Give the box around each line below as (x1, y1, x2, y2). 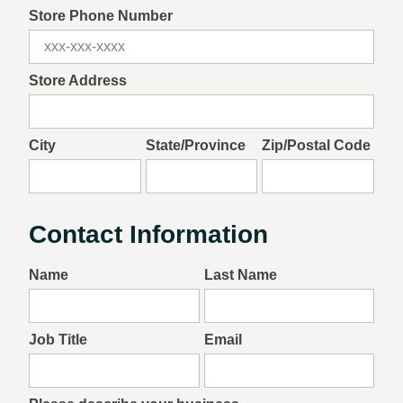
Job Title (29, 332, 87, 347)
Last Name (203, 267, 277, 282)
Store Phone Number (29, 8, 173, 23)
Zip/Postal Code (262, 138, 372, 153)
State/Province (145, 138, 246, 153)
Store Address (29, 73, 127, 88)
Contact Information (29, 220, 268, 248)
